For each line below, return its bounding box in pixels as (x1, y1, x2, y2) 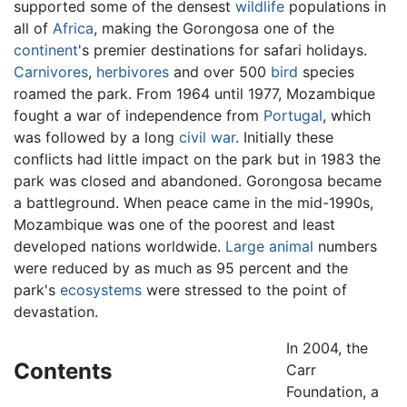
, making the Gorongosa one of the (94, 18, 334, 37)
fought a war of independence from (14, 105, 263, 124)
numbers (313, 236, 377, 255)
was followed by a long (14, 127, 179, 146)
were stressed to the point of (142, 280, 347, 299)
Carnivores (14, 62, 88, 81)
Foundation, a (286, 382, 380, 401)
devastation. (14, 302, 98, 321)
